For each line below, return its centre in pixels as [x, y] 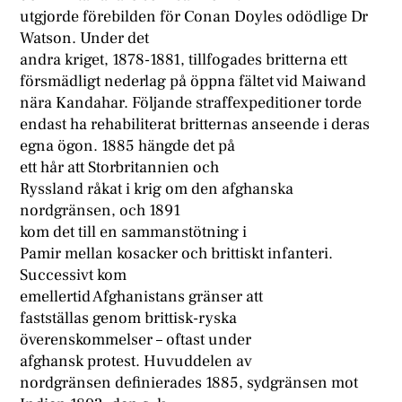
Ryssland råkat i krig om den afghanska [157, 189]
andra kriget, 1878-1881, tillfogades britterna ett [184, 60]
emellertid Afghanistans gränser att [142, 297]
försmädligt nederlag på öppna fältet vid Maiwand [193, 82]
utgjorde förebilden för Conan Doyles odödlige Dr [194, 17]
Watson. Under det [85, 39]
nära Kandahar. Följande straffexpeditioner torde [191, 103]
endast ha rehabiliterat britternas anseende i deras [195, 125]
